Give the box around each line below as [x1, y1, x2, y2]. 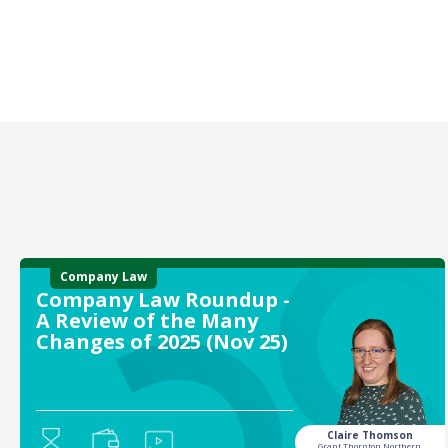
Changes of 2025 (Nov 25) [35, 328, 288, 355]
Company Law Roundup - [35, 286, 290, 313]
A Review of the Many [35, 307, 258, 334]
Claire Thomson [326, 427, 413, 442]
